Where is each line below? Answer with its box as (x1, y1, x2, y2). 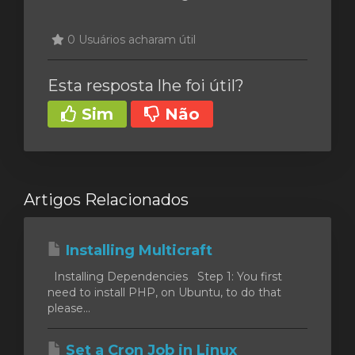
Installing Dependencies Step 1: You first (48, 269, 282, 284)
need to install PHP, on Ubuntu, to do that (48, 284, 281, 300)
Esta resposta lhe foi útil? (48, 76, 244, 95)
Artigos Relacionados (24, 189, 189, 209)
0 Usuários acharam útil (64, 32, 196, 47)
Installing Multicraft (62, 241, 212, 259)
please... (48, 300, 90, 315)
